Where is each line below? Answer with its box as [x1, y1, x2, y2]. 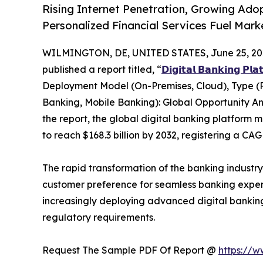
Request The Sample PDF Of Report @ [42, 244, 218, 257]
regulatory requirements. [42, 211, 155, 224]
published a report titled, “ [42, 63, 161, 76]
